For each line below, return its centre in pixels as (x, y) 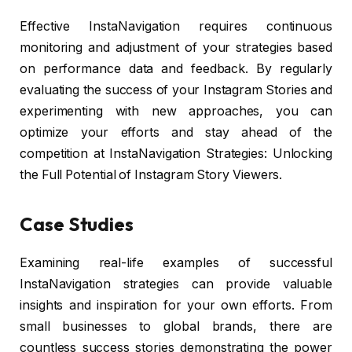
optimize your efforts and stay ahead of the (176, 132)
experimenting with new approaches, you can (176, 111)
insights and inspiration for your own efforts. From (176, 305)
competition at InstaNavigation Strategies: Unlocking (176, 153)
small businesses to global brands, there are (176, 326)
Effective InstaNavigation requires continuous (176, 26)
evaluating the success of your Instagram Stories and (176, 90)
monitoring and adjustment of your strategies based (176, 47)
